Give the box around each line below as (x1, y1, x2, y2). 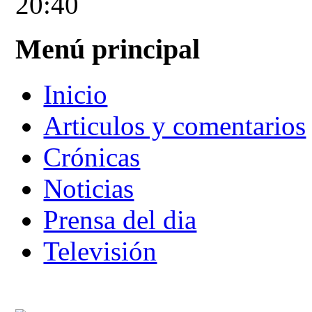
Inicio (43, 79, 108, 110)
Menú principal (15, 33, 201, 65)
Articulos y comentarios (43, 111, 306, 141)
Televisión (43, 236, 157, 267)
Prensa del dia (43, 205, 197, 235)
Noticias (43, 173, 134, 204)
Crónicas (43, 142, 141, 173)
